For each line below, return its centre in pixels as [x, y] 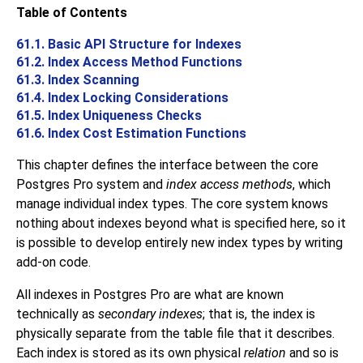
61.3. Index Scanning [78, 80]
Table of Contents [72, 13]
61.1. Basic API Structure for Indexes [129, 45]
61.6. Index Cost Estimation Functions [131, 134]
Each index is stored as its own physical [130, 353]
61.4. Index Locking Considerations [122, 98]
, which [312, 185]
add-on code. [53, 263]
